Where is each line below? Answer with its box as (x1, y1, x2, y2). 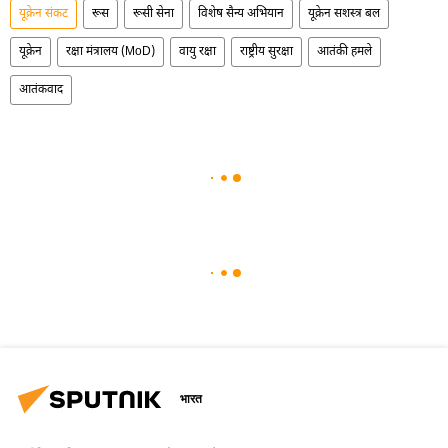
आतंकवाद (19, 81, 63, 98)
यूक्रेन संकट (19, 5, 68, 22)
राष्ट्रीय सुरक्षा (240, 43, 293, 60)
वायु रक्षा (179, 43, 216, 60)
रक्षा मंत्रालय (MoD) (66, 43, 155, 60)
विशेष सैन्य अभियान (198, 5, 284, 22)
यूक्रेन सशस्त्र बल (308, 5, 380, 22)
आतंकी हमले (317, 43, 372, 60)
